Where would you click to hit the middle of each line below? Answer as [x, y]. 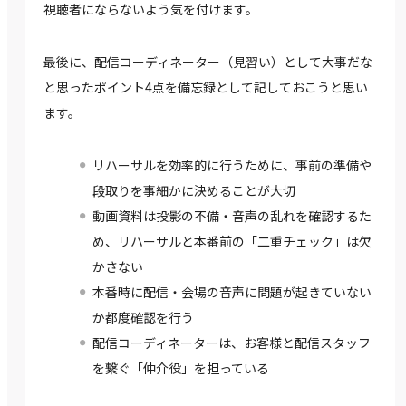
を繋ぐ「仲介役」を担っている [181, 368]
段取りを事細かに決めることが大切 [194, 191]
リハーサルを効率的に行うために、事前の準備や [232, 165]
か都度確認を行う [143, 318]
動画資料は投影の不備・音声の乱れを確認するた [232, 216]
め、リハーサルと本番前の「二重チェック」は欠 [232, 242]
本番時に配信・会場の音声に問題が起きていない [232, 292]
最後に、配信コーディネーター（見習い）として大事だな [208, 62]
